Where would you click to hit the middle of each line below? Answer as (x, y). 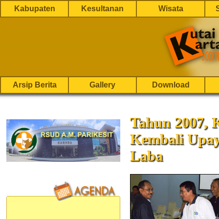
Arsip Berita (34, 85)
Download (171, 85)
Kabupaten (34, 9)
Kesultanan (102, 9)
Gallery (102, 85)
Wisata (171, 9)
